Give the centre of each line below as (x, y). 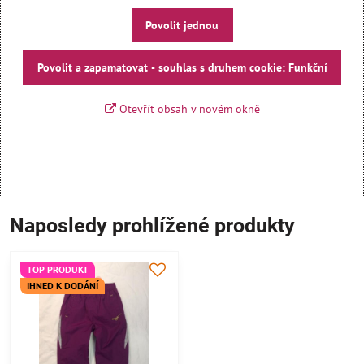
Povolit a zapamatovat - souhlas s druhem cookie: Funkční (182, 67)
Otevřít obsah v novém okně (188, 108)
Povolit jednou (182, 25)
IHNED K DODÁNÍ (63, 285)
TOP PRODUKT (58, 269)
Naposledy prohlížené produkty (152, 225)
